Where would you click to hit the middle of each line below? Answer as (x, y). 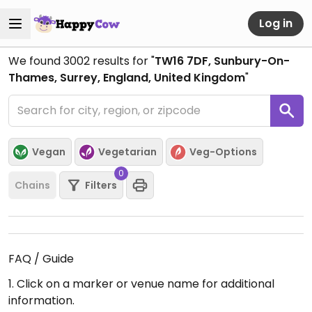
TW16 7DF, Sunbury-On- (222, 61)
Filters (101, 185)
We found (36, 61)
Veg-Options (223, 151)
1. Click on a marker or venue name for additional (141, 284)
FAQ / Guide (41, 259)
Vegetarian (127, 151)
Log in (276, 23)
